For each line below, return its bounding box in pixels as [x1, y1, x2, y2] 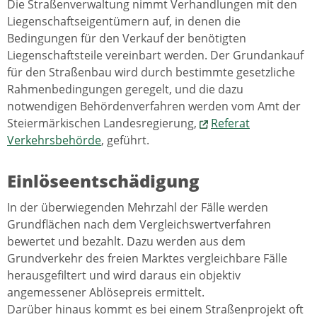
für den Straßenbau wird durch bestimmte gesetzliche [7, 64, 295, 81]
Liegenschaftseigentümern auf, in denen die [7, 13, 241, 30]
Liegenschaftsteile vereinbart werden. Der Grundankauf [7, 47, 304, 64]
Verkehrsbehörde [7, 132, 101, 149]
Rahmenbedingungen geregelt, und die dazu [7, 81, 243, 98]
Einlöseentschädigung [7, 169, 200, 193]
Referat [211, 115, 250, 132]
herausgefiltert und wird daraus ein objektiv [7, 267, 241, 284]
